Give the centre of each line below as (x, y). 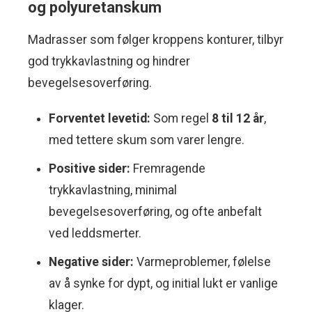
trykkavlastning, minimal (113, 190)
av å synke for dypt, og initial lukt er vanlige (163, 284)
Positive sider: (89, 169)
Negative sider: (91, 262)
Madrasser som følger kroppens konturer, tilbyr (156, 40)
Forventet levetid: (100, 119)
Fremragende (168, 169)
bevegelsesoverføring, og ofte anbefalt (155, 212)
